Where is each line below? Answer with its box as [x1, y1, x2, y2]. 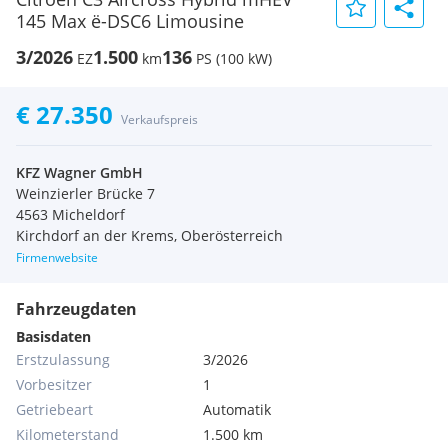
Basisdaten [16, 327, 91, 346]
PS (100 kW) [196, 49, 272, 68]
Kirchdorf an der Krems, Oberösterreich [16, 226, 283, 245]
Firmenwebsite [16, 249, 98, 266]
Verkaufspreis [121, 111, 198, 128]
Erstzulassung [16, 350, 110, 369]
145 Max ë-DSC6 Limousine [16, 9, 244, 33]
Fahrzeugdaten [16, 298, 137, 320]
